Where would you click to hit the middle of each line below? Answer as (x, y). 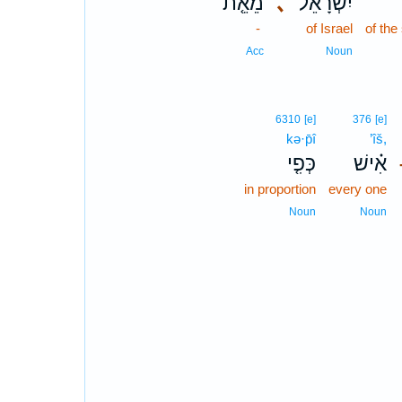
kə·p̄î (301, 139)
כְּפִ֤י (301, 163)
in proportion (280, 189)
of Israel (329, 28)
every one (357, 189)
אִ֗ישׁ (370, 163)
